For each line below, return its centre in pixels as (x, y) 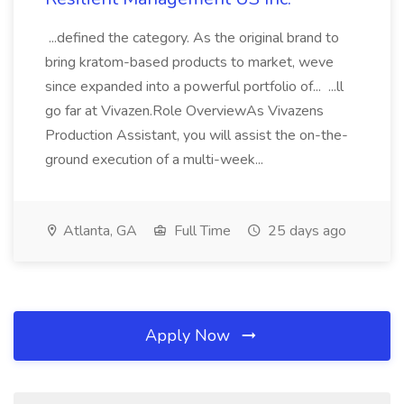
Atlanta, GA (98, 231)
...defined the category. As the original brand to (192, 38)
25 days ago (305, 231)
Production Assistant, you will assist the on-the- (197, 135)
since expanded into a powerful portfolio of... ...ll (194, 87)
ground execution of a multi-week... (156, 160)
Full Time (201, 231)
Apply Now (190, 335)
